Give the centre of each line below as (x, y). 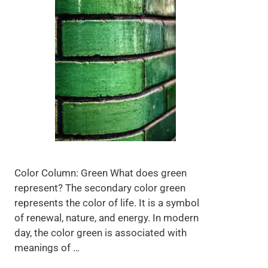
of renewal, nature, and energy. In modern (107, 217)
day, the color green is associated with (101, 232)
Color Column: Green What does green (101, 173)
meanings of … (47, 247)
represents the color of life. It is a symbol (107, 202)
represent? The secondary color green (100, 188)
